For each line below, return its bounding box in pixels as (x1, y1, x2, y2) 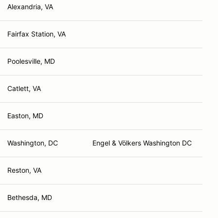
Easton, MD (7, 111, 43, 120)
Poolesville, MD (7, 57, 55, 65)
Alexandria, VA (7, 2, 53, 11)
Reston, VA (7, 166, 41, 174)
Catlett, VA (7, 84, 41, 92)
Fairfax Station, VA (7, 30, 66, 38)
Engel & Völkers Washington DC (92, 139, 192, 147)
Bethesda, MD (7, 193, 52, 201)
